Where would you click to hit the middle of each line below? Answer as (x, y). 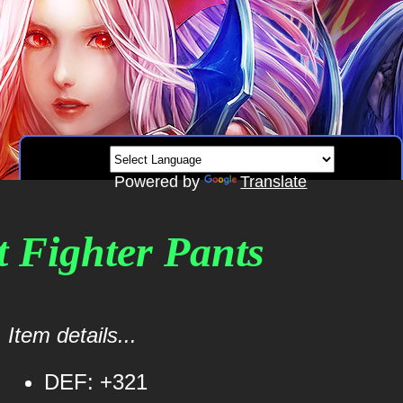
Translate (274, 182)
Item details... (72, 335)
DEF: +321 (95, 382)
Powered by (160, 182)
